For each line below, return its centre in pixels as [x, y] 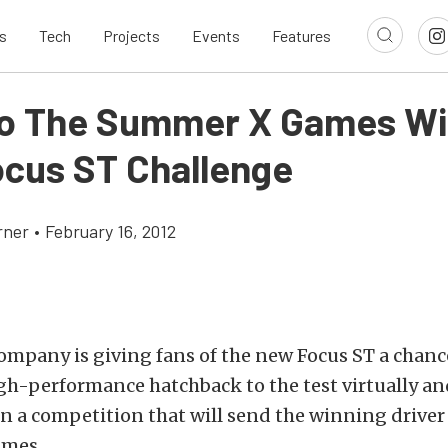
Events [216, 36]
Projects [131, 36]
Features [301, 36]
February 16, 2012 [110, 231]
